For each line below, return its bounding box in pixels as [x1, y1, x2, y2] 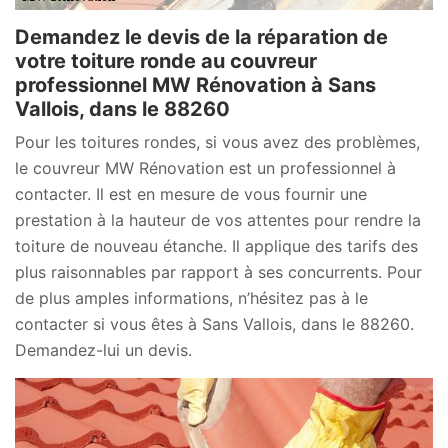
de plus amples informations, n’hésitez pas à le [15, 288, 368, 309]
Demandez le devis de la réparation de [15, 25, 388, 50]
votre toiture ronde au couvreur [15, 49, 317, 74]
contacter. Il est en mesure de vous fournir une [15, 184, 367, 205]
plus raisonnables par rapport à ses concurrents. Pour [15, 262, 422, 283]
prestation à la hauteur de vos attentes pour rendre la [15, 210, 421, 231]
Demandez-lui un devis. [15, 340, 192, 361]
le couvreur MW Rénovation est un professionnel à [15, 158, 396, 179]
